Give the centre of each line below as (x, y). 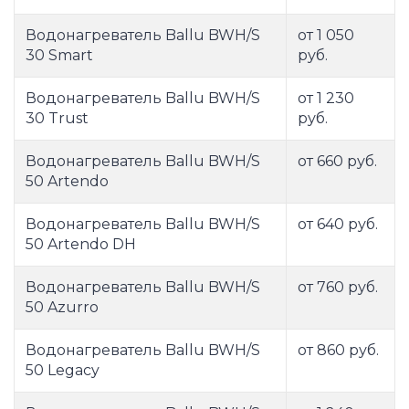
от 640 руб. (338, 225)
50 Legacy (63, 371)
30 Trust (57, 119)
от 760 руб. (338, 288)
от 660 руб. (337, 162)
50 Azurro (62, 308)
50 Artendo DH (81, 245)
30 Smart (59, 56)
